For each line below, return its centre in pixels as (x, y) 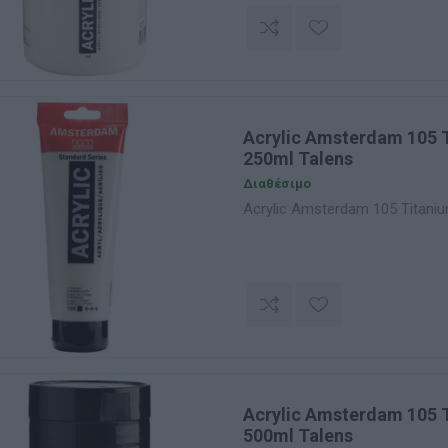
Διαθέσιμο (276, 183)
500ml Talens (297, 435)
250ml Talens (297, 158)
